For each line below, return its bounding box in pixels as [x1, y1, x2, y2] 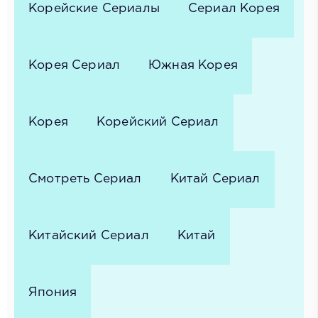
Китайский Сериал [28, 230, 149, 242]
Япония [28, 287, 77, 299]
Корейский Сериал [96, 116, 219, 128]
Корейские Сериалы [28, 3, 160, 15]
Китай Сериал [170, 173, 261, 185]
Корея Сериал [28, 60, 121, 72]
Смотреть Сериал [28, 173, 142, 185]
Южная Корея [148, 60, 238, 72]
